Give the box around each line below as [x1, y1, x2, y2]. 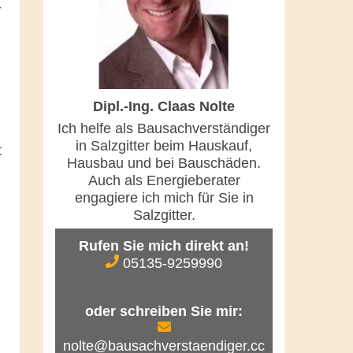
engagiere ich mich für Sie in [74, 190, 254, 206]
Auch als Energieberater [87, 173, 240, 189]
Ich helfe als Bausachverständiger [58, 121, 270, 137]
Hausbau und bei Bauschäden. [67, 155, 261, 172]
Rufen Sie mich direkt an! [79, 238, 249, 255]
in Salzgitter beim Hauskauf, [76, 138, 252, 154]
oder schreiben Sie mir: [85, 303, 243, 320]
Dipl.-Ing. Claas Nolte [93, 98, 235, 115]
